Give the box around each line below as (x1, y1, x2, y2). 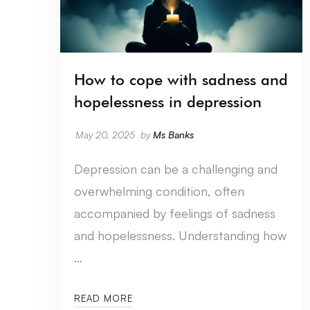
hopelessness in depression (74, 93, 262, 111)
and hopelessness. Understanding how (74, 228, 286, 244)
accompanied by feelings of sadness (74, 206, 275, 221)
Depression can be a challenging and (74, 161, 277, 177)
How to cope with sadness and (74, 71, 288, 89)
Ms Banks (153, 129, 194, 141)
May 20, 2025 (75, 129, 135, 141)
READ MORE (74, 293, 133, 304)
